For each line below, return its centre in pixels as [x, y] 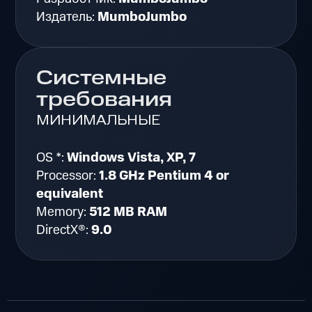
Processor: [68, 176]
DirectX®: [64, 231]
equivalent [70, 194]
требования [104, 100]
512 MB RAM [128, 212]
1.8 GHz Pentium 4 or [164, 176]
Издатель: [67, 17]
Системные [102, 78]
